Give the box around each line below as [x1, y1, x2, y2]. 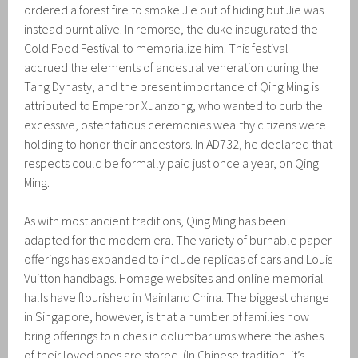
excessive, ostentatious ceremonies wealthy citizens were [24, 116, 327, 133]
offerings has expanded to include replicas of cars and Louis [24, 250, 333, 267]
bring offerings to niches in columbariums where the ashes [24, 327, 324, 344]
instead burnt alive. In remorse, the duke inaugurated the [24, 20, 319, 37]
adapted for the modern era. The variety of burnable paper [24, 231, 332, 248]
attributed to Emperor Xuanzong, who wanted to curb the [24, 97, 324, 113]
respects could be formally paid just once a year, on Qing [24, 154, 320, 171]
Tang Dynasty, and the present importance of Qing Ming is [24, 78, 320, 94]
